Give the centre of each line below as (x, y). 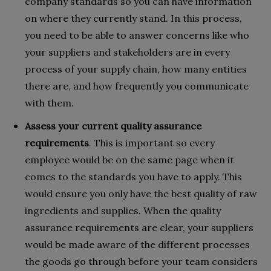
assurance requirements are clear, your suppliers (139, 227)
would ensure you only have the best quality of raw (141, 193)
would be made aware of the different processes (137, 244)
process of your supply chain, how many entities (136, 69)
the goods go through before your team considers (141, 261)
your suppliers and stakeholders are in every (127, 52)
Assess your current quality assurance (113, 126)
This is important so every (154, 142)
